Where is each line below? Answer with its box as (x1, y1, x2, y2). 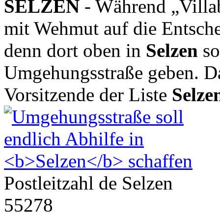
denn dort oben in (4, 39, 146, 61)
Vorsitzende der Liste (4, 83, 172, 105)
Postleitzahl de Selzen (4, 172, 173, 193)
